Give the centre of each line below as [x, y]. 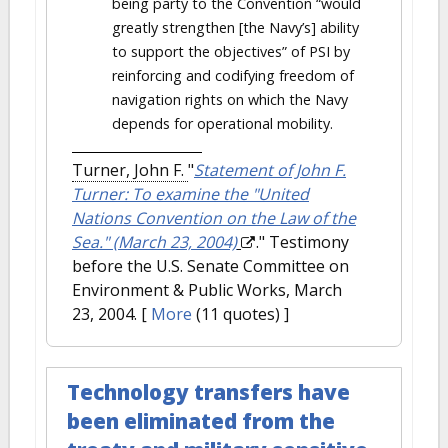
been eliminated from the [201, 421]
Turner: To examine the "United [190, 194]
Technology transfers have [208, 392]
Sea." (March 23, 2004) [154, 242]
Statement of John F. [270, 170]
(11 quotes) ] [240, 314]
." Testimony [302, 242]
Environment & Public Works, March [207, 290]
